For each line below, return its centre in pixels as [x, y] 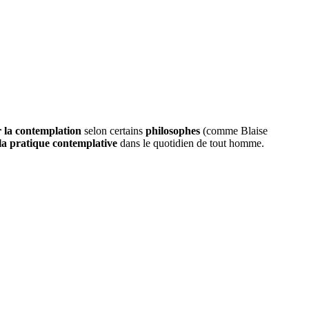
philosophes [174, 130]
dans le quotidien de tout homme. [191, 143]
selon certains [113, 130]
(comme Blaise [235, 130]
